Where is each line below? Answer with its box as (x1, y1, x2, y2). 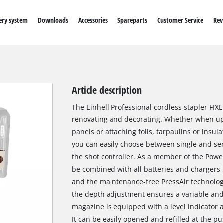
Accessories (78, 15, 108, 25)
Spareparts (117, 15, 148, 25)
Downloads (37, 15, 68, 25)
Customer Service (157, 15, 204, 25)
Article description (71, 82, 142, 97)
